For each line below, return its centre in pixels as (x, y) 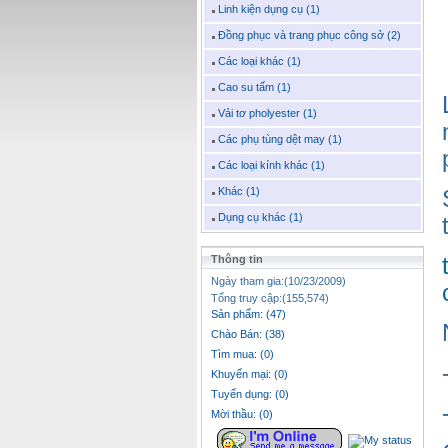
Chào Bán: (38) (248, 334)
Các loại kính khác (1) (270, 165)
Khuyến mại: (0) (249, 374)
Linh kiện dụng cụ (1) (267, 9)
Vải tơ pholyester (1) (266, 113)
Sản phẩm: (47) (248, 314)
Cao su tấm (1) (253, 87)
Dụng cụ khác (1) (259, 217)
